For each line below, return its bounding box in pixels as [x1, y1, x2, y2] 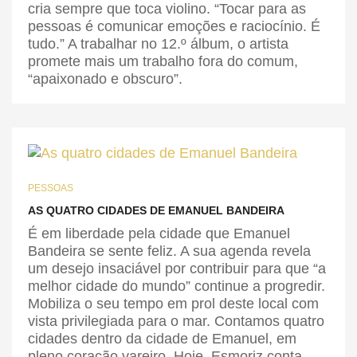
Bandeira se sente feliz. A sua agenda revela [28, 243, 311, 259]
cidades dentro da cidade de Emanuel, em [28, 331, 296, 347]
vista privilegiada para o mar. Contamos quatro [28, 313, 324, 329]
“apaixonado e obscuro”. [28, 70, 182, 87]
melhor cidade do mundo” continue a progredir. [28, 278, 325, 294]
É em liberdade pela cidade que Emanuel [28, 226, 290, 241]
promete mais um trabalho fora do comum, [28, 53, 298, 69]
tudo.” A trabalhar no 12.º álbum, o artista [28, 35, 288, 52]
